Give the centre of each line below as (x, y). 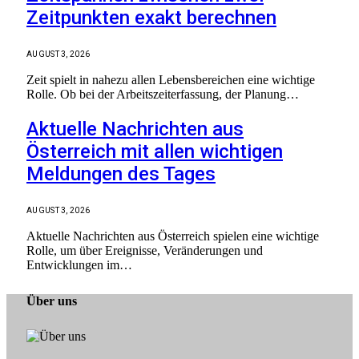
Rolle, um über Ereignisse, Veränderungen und (145, 250)
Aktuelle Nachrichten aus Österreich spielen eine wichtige (173, 236)
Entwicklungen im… (79, 265)
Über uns (52, 301)
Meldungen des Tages (121, 174)
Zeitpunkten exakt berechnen (151, 18)
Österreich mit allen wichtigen (155, 152)
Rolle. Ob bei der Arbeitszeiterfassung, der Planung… (163, 95)
